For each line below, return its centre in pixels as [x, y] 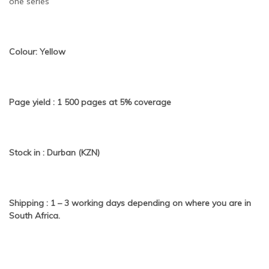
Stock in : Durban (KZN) [54, 153]
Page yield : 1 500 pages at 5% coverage [90, 102]
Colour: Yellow [37, 52]
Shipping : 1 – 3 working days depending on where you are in [130, 203]
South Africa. [35, 216]
